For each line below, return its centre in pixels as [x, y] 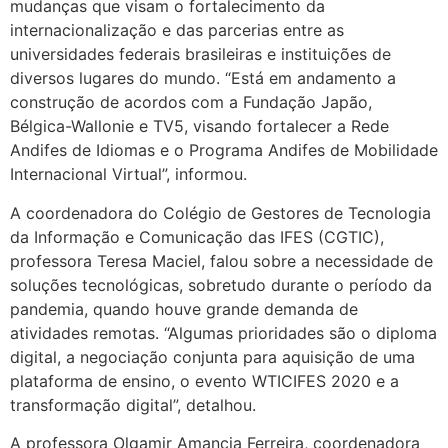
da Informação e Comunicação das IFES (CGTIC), [197, 236]
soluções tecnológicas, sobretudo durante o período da [221, 284]
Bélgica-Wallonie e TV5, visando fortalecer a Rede [199, 126]
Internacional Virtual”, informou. [128, 174]
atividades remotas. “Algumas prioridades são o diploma [223, 332]
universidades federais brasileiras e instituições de [200, 54]
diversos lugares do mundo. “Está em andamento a [203, 78]
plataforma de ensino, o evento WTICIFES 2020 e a [204, 380]
